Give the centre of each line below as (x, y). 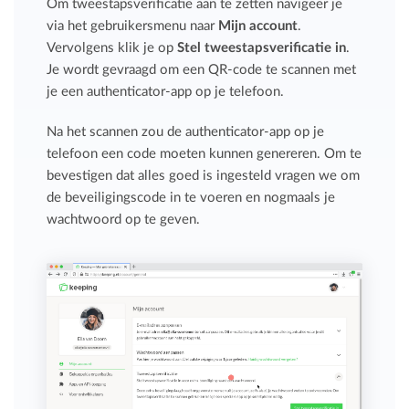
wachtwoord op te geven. (124, 219)
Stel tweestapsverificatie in (262, 47)
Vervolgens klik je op (112, 47)
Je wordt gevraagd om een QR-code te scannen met (202, 69)
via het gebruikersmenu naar (133, 26)
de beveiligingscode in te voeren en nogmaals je (191, 197)
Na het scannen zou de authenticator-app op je (186, 131)
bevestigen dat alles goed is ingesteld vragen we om (204, 175)
